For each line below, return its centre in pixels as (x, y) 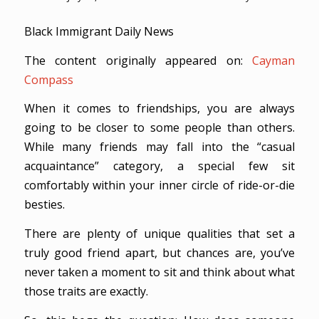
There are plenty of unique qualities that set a (159, 234)
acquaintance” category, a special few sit (159, 166)
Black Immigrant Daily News (99, 32)
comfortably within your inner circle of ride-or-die (159, 185)
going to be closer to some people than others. (159, 128)
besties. (44, 205)
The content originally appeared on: (138, 60)
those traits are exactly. (86, 292)
